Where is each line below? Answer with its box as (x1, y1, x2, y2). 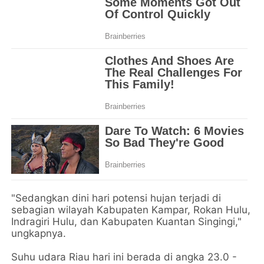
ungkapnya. (11, 227, 67, 240)
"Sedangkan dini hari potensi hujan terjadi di (11, 192, 222, 204)
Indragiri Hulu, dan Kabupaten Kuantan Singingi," (11, 216, 242, 228)
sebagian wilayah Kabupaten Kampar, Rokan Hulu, (11, 204, 251, 216)
